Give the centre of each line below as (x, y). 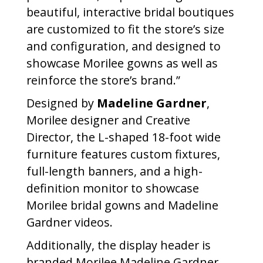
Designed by (62, 103)
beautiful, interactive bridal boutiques (130, 12)
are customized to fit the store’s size (125, 29)
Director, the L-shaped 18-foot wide (124, 137)
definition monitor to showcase (113, 188)
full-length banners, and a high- (114, 171)
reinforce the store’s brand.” (103, 80)
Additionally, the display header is (119, 245)
